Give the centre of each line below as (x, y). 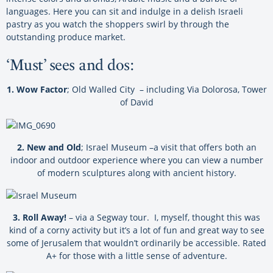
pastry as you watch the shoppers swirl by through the (118, 24)
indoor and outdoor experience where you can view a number (136, 160)
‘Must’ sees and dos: (70, 64)
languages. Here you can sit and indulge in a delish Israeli (125, 11)
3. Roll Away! (40, 218)
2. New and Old (49, 147)
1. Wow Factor (37, 89)
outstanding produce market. (66, 37)
